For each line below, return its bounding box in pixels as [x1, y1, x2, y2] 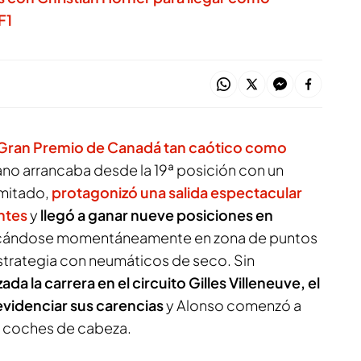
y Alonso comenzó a [164, 296, 301, 314]
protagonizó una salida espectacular [52, 183, 302, 201]
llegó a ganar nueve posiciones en [40, 205, 273, 224]
